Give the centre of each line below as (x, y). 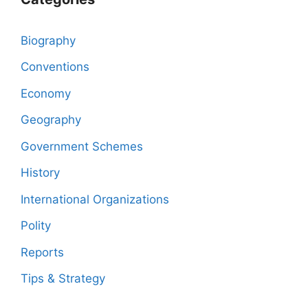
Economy (46, 93)
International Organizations (95, 199)
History (40, 173)
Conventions (55, 67)
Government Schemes (82, 146)
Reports (42, 252)
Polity (36, 226)
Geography (51, 120)
